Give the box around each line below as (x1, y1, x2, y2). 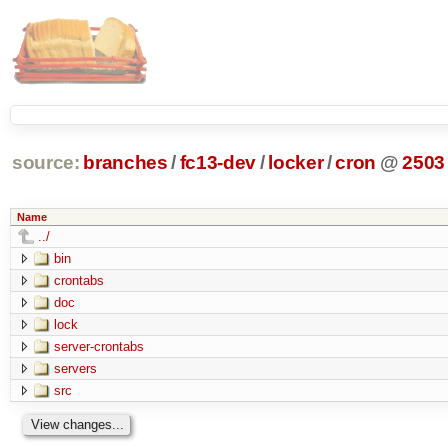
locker (268, 152, 324, 174)
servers (53, 360, 97, 376)
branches (83, 152, 168, 174)
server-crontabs (53, 338, 144, 354)
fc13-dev (179, 152, 257, 174)
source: (11, 152, 80, 174)
